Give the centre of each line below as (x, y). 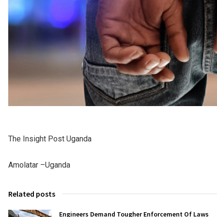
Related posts (32, 194)
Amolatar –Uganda (39, 165)
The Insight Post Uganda (50, 139)
